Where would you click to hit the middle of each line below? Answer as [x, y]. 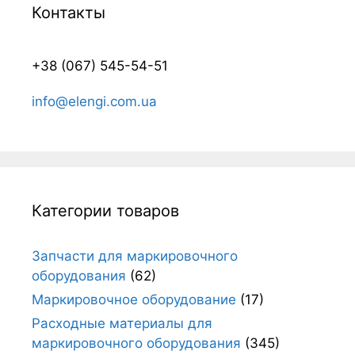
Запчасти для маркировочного [135, 256]
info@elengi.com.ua [94, 101]
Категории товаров [105, 210]
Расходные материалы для [122, 323]
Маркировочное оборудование [134, 299]
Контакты [69, 12]
